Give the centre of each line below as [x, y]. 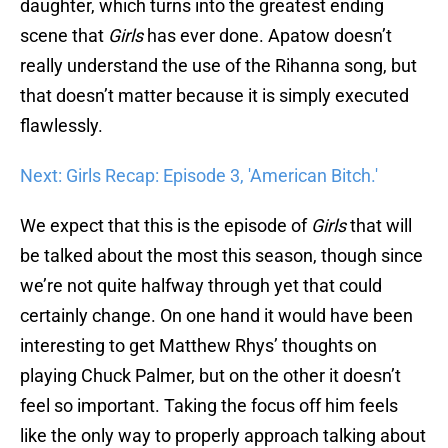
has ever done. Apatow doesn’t [267, 36]
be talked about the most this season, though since [221, 256]
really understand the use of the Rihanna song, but [218, 66]
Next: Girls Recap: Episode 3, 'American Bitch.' [199, 176]
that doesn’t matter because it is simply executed [214, 96]
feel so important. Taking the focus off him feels [209, 406]
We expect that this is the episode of [165, 226]
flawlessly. [61, 126]
